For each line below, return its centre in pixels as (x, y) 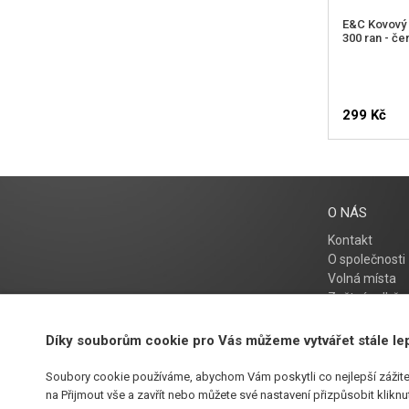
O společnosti (367, 259)
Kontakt (351, 240)
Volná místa (362, 278)
